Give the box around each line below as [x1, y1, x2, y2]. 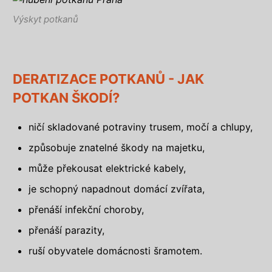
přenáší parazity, [29, 224, 105, 236]
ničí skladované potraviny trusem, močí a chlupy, [29, 121, 253, 133]
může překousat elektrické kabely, [29, 162, 186, 174]
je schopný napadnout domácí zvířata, [29, 183, 205, 195]
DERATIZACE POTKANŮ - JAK [13, 71, 204, 87]
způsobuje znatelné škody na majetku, [29, 141, 205, 154]
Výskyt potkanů [13, 13, 78, 25]
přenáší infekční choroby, [29, 203, 144, 216]
